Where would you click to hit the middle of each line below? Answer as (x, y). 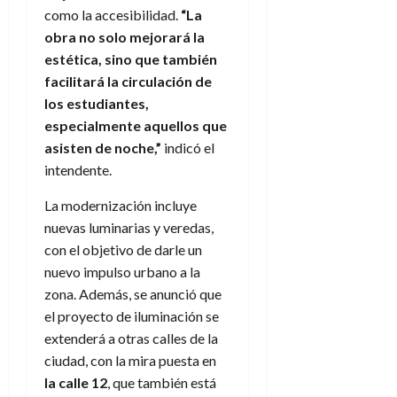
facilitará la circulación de (128, 82)
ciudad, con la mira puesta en (130, 361)
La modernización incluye (121, 206)
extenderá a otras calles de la (131, 339)
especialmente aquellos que (136, 126)
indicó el (188, 148)
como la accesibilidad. (113, 15)
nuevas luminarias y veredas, (129, 228)
